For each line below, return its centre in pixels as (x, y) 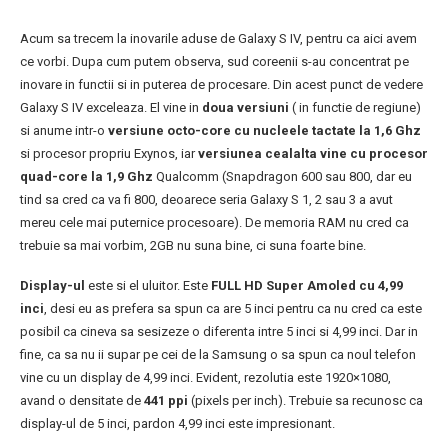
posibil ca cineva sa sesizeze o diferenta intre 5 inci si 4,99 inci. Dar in (219, 332)
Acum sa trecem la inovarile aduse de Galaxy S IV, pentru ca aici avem (218, 39)
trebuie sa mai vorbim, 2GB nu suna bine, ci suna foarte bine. (193, 246)
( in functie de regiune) (355, 108)
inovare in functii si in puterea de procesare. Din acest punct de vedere (221, 85)
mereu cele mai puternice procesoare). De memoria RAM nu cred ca (214, 223)
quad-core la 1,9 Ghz (86, 177)
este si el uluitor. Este (148, 286)
